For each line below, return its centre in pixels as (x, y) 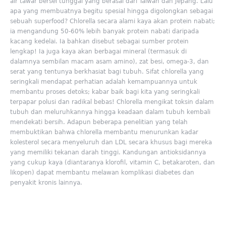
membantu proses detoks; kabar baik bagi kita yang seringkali (105, 92)
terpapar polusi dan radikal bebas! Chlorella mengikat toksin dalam (112, 102)
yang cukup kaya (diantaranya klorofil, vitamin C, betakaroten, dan (113, 163)
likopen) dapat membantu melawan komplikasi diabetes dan (102, 173)
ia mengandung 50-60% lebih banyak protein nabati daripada (105, 32)
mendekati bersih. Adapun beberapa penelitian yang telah (99, 122)
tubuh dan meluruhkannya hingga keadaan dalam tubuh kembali (110, 112)
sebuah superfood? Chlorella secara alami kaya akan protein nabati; (113, 21)
